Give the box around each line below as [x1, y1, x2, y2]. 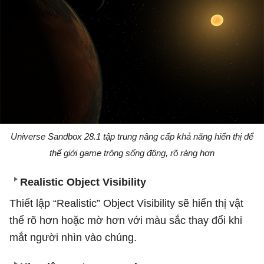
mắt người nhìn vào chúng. [9, 231, 137, 243]
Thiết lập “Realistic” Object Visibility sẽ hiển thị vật [9, 197, 243, 209]
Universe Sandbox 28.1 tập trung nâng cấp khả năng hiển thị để [11, 131, 253, 141]
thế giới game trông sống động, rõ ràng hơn [49, 147, 214, 158]
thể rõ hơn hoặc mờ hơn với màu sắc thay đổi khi [9, 214, 242, 226]
